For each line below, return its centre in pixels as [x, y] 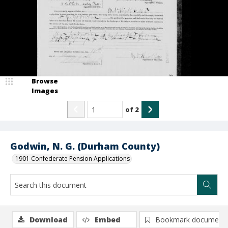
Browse [45, 81]
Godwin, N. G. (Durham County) [85, 146]
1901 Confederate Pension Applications [73, 159]
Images [45, 91]
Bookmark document [190, 220]
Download [49, 220]
